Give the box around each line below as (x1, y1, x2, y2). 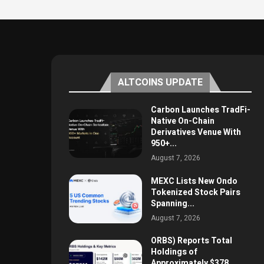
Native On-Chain (150, 115, 214, 128)
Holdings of (150, 245, 197, 258)
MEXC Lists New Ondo (150, 174, 237, 187)
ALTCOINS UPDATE (117, 75, 203, 90)
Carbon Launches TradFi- (150, 104, 250, 117)
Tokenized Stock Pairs (150, 186, 240, 199)
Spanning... (150, 197, 194, 210)
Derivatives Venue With (150, 126, 241, 139)
